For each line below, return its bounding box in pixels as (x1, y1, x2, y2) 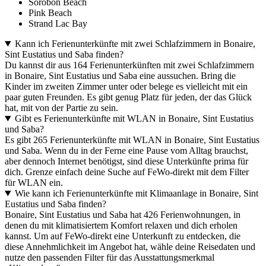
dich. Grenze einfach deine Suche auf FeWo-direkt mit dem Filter (5, 167, 249, 178)
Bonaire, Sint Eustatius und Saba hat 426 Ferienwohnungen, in (5, 210, 240, 220)
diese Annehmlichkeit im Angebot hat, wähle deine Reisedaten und (5, 242, 255, 252)
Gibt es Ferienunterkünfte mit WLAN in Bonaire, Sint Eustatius (14, 113, 254, 124)
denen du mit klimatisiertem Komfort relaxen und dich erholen (5, 220, 237, 231)
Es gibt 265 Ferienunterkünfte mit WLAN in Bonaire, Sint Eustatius (5, 135, 259, 145)
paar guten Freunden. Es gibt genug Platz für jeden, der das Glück (5, 92, 252, 103)
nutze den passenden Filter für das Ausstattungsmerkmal (5, 252, 214, 263)
